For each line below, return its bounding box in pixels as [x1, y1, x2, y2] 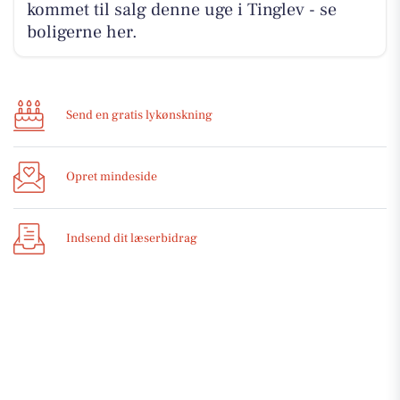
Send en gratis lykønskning [66, 107, 212, 123]
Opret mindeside [66, 169, 157, 185]
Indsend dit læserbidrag [66, 230, 197, 246]
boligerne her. [26, 20, 137, 44]
